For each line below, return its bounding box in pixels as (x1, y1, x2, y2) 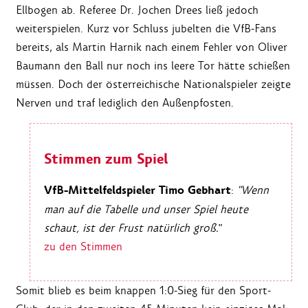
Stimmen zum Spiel (44, 148, 168, 169)
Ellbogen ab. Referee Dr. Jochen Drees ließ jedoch (16, 3, 258, 18)
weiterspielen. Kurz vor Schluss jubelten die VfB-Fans (16, 21, 276, 36)
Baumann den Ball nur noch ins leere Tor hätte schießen (16, 58, 290, 74)
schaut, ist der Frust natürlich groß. (44, 220, 219, 235)
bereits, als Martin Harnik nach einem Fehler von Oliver (16, 40, 287, 55)
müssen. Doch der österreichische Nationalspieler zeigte (16, 77, 291, 92)
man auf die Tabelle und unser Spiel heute (44, 201, 248, 217)
